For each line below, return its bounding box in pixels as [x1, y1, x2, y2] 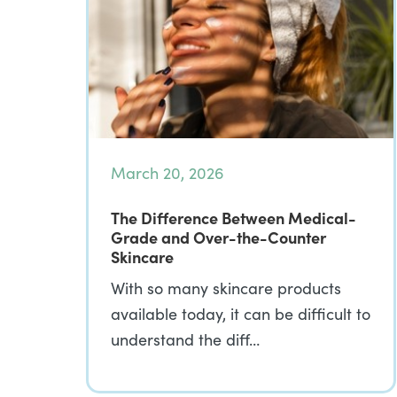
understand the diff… [111, 329, 260, 350]
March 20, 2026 [111, 162, 224, 183]
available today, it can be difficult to [111, 303, 370, 324]
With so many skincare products [111, 277, 341, 299]
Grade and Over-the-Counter [111, 226, 326, 248]
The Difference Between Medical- [111, 206, 356, 229]
